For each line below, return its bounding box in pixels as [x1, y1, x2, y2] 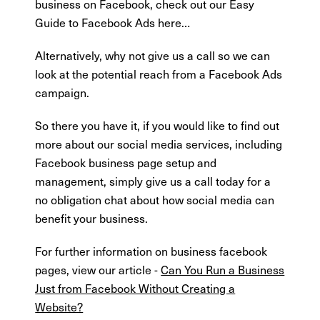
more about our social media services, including [35, 135, 283, 153]
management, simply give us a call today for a [35, 172, 271, 190]
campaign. [35, 84, 90, 101]
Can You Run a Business [161, 261, 285, 279]
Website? [35, 298, 84, 316]
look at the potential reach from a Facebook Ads [35, 65, 283, 83]
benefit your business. [35, 209, 149, 227]
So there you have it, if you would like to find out [35, 116, 280, 134]
